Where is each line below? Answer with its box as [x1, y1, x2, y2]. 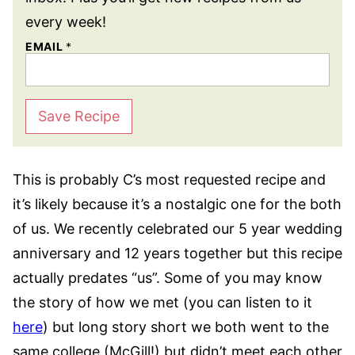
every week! [25, 13, 106, 30]
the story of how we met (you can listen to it [13, 294, 312, 311]
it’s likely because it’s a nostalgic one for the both [13, 196, 342, 212]
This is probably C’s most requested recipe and [13, 171, 326, 188]
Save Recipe [38, 108, 120, 124]
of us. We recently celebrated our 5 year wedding [13, 220, 342, 237]
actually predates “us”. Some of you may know [13, 269, 323, 286]
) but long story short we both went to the [43, 319, 329, 335]
